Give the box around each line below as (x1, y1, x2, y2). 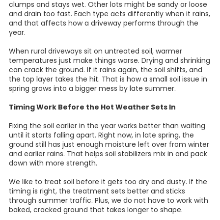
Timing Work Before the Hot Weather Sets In (9, 102, 176, 112)
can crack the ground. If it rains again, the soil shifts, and (9, 64, 202, 75)
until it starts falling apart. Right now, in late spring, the (9, 130, 194, 140)
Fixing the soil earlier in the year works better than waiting (9, 120, 205, 131)
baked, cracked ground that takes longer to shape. (9, 204, 183, 215)
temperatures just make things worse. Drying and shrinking (9, 55, 210, 65)
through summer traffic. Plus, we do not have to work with (9, 195, 208, 205)
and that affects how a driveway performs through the (9, 18, 198, 28)
